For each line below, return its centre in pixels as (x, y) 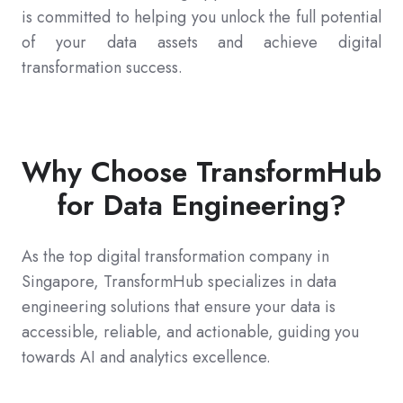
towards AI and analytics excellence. (146, 358)
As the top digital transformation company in (175, 257)
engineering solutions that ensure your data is (179, 307)
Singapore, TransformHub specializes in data (179, 282)
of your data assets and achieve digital (201, 43)
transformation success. (102, 68)
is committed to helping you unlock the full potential (201, 18)
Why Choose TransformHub (201, 172)
